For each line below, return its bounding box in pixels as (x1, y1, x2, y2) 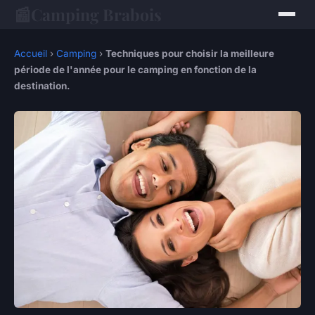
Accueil (14, 48, 47, 59)
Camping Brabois (31, 3, 162, 25)
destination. (14, 80, 70, 91)
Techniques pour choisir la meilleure (105, 48, 274, 59)
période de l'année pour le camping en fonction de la (14, 64, 257, 75)
